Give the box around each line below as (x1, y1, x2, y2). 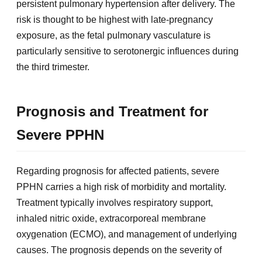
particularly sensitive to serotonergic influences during (16, 46, 239, 57)
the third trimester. (16, 62, 89, 73)
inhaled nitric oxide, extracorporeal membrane (16, 213, 206, 224)
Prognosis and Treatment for (16, 104, 208, 120)
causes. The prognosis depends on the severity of (16, 245, 222, 256)
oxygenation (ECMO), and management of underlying (16, 229, 237, 240)
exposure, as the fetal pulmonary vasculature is (16, 30, 211, 41)
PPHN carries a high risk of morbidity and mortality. (16, 182, 226, 192)
